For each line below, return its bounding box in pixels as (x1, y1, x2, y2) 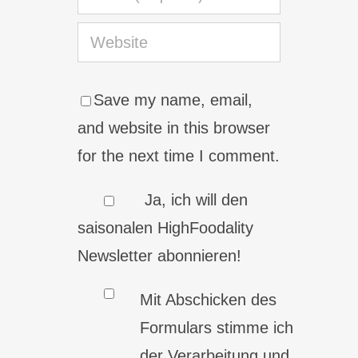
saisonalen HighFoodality (78, 219, 254, 237)
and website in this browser (78, 119, 271, 137)
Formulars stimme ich (140, 319, 294, 336)
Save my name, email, (93, 91, 253, 109)
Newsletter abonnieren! (78, 247, 242, 265)
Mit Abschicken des (140, 291, 277, 308)
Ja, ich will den (140, 191, 249, 209)
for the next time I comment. (78, 147, 280, 165)
